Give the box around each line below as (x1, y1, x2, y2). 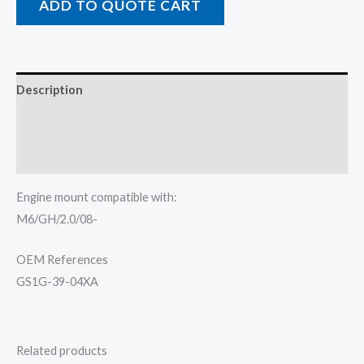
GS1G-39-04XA (16, 275, 98, 289)
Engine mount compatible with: (16, 189, 177, 204)
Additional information (16, 116, 146, 131)
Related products (16, 344, 107, 358)
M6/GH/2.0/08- (16, 211, 97, 226)
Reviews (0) (16, 149, 80, 164)
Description (16, 82, 83, 97)
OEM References (16, 253, 108, 267)
